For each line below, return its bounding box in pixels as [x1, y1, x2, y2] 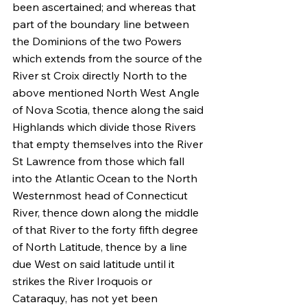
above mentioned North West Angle [12, 86, 202, 99]
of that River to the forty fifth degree [12, 223, 201, 236]
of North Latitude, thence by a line [12, 240, 190, 254]
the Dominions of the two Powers [12, 34, 184, 48]
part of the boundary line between [12, 17, 192, 31]
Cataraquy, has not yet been [12, 291, 160, 305]
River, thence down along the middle [12, 206, 201, 219]
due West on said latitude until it [12, 257, 177, 271]
